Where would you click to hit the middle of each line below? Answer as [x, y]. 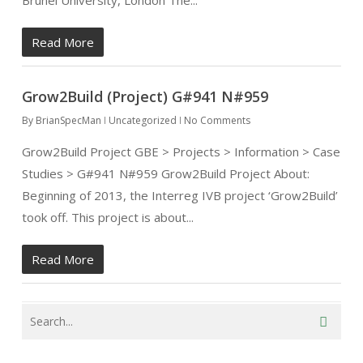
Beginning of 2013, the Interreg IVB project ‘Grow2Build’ [179, 195]
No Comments [217, 120]
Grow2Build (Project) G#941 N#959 [145, 96]
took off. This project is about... [107, 217]
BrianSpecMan [68, 120]
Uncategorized [142, 120]
